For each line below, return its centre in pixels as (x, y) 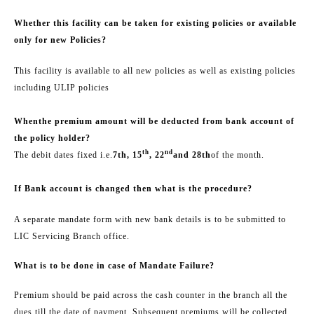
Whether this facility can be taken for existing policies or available (155, 23)
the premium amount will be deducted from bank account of (166, 121)
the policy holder (50, 138)
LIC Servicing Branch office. (72, 236)
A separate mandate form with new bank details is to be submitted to (150, 219)
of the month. (238, 155)
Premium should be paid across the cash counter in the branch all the (151, 295)
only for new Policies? (60, 40)
